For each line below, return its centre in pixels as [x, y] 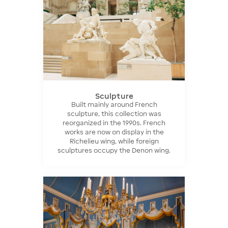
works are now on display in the [114, 132]
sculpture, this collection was [114, 113]
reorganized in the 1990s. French [114, 123]
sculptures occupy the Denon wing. [114, 150]
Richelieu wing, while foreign [114, 141]
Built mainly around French [114, 104]
